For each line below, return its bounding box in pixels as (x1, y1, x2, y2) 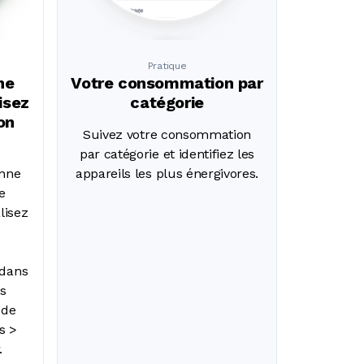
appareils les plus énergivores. (76, 165, 259, 181)
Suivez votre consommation (83, 126, 252, 142)
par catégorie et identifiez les (80, 145, 255, 162)
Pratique (147, 59, 187, 71)
